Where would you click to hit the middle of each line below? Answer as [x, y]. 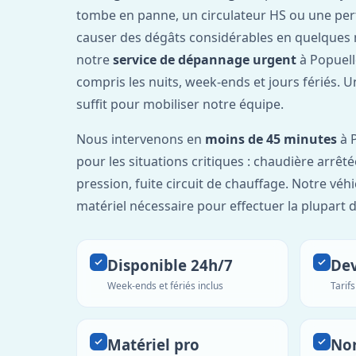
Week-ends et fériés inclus [165, 285]
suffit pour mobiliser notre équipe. [180, 104]
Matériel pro [153, 344]
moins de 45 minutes [271, 139]
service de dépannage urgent [205, 59]
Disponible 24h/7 [170, 265]
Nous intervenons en [141, 139]
